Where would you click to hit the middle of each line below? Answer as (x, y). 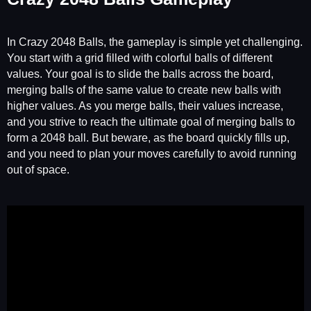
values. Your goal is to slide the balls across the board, (140, 74)
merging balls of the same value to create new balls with (144, 90)
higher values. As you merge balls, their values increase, (145, 106)
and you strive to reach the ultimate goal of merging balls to (151, 121)
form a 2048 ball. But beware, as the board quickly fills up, (148, 137)
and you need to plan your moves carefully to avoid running (152, 153)
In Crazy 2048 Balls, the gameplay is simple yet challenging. (155, 42)
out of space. (38, 169)
